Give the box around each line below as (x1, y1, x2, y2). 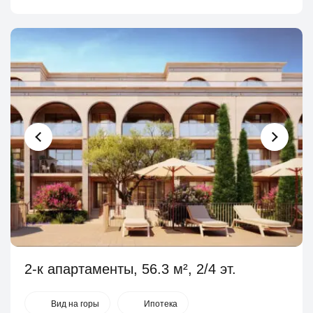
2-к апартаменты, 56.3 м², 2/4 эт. (24, 261, 236, 277)
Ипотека (144, 299, 177, 309)
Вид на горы (51, 299, 99, 309)
